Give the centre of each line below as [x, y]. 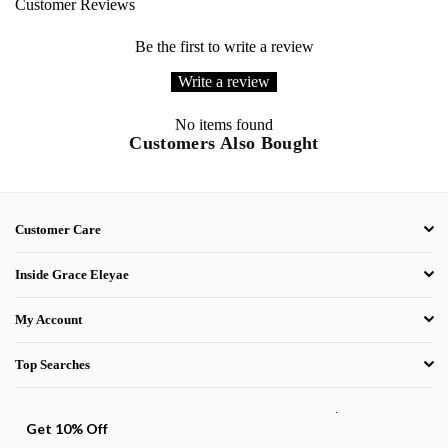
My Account [48, 319]
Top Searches [52, 364]
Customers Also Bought [224, 142]
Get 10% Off [67, 428]
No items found [224, 124]
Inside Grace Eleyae [72, 274]
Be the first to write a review [224, 46]
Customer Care [58, 229]
